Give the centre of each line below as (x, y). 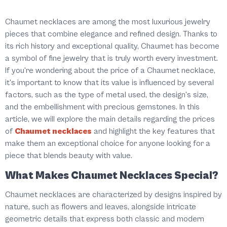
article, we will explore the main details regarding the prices (110, 119)
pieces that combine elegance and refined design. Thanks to (111, 34)
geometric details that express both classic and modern (105, 219)
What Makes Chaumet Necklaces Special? (112, 176)
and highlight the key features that (153, 131)
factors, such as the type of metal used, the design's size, (107, 95)
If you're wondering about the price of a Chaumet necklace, (110, 71)
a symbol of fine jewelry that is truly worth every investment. (111, 59)
